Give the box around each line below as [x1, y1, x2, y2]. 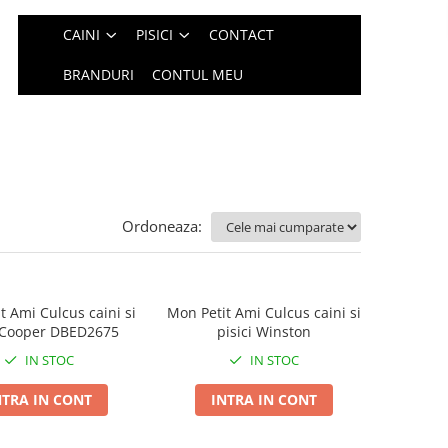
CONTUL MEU [152, 65, 244, 84]
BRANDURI [63, 65, 135, 84]
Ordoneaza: [122, 216, 202, 236]
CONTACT [209, 25, 275, 44]
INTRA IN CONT [210, 390, 317, 409]
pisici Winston [216, 322, 311, 341]
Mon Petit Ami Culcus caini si [166, 303, 361, 322]
